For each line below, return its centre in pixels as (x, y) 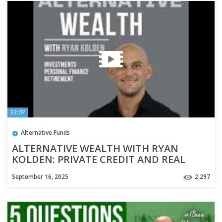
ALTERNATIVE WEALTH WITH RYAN (95, 148)
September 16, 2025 (40, 177)
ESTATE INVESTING (57, 170)
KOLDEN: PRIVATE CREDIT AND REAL (99, 159)
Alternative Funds (45, 133)
